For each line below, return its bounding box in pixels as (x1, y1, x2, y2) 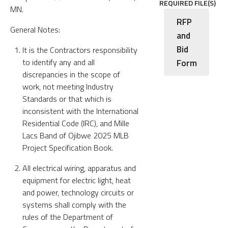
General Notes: (10, 23, 60, 36)
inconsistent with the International (22, 104, 138, 117)
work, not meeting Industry (22, 80, 113, 93)
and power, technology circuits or (22, 186, 134, 198)
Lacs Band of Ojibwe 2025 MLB (22, 129, 129, 141)
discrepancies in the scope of (22, 68, 120, 80)
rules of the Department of (22, 210, 113, 223)
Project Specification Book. (22, 141, 113, 154)
